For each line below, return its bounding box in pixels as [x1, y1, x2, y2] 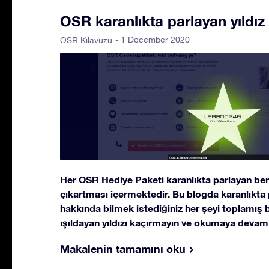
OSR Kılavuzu [60, 35, 112, 45]
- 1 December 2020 [115, 34, 190, 44]
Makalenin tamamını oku [60, 241, 186, 255]
